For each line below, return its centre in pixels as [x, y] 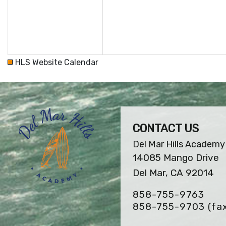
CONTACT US [166, 128]
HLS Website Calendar [57, 62]
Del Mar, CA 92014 [173, 173]
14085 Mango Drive [176, 157]
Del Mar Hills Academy [179, 144]
